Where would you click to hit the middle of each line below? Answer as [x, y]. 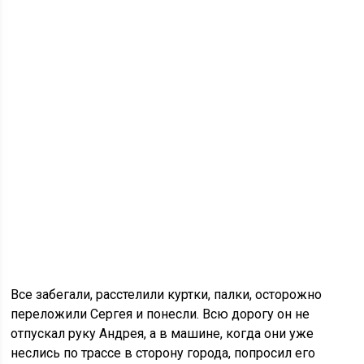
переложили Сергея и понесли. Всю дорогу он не [160, 314]
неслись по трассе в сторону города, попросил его [163, 353]
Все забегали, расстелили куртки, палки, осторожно [167, 295]
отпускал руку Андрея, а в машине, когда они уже [162, 334]
